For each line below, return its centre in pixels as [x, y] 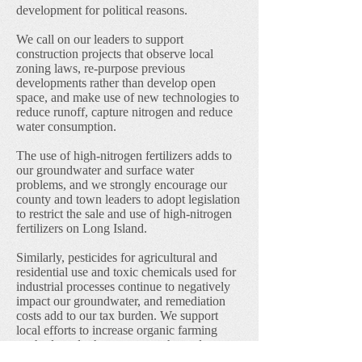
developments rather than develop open [116, 83]
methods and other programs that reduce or [125, 345]
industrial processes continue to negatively [123, 286]
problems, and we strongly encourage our [122, 185]
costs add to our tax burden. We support [117, 316]
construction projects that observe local [115, 54]
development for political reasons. [102, 10]
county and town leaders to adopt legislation [128, 199]
